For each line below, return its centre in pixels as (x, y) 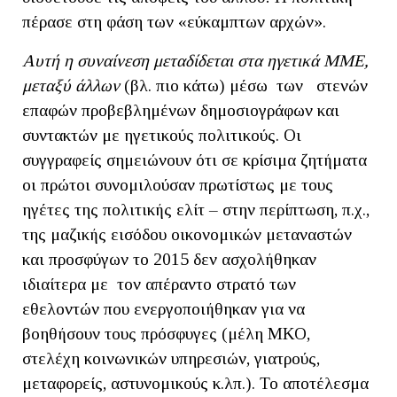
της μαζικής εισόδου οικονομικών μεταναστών (187, 234)
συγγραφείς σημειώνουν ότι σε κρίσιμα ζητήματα (195, 160)
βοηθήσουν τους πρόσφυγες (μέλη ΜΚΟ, (168, 333)
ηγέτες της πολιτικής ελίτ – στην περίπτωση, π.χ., (196, 209)
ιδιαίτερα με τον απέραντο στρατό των (159, 284)
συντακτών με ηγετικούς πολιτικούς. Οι (162, 135)
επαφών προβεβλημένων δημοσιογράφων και (181, 110)
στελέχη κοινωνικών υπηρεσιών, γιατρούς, (171, 358)
